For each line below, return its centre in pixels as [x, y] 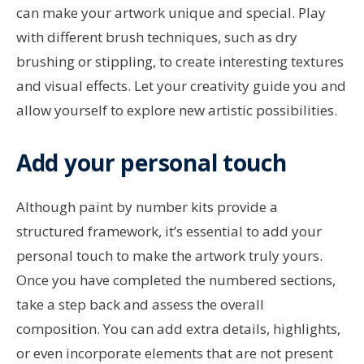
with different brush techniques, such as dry [157, 37]
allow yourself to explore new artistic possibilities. [177, 110]
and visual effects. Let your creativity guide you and [181, 85]
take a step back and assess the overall [140, 304]
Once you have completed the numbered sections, [176, 279]
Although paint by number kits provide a [147, 206]
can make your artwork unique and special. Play [171, 12]
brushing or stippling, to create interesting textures [180, 61]
